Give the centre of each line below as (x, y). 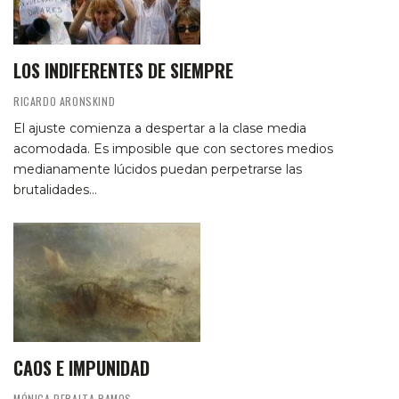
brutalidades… (55, 189)
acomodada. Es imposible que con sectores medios (173, 148)
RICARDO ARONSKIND (65, 101)
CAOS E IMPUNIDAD (81, 367)
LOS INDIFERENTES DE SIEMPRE (123, 70)
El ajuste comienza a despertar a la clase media (160, 128)
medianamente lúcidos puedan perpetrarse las (158, 169)
